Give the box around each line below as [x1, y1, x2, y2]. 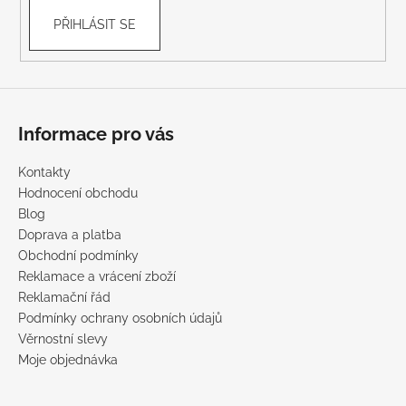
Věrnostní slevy [18, 331, 108, 346]
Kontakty [18, 164, 71, 179]
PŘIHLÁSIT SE [53, 17, 136, 33]
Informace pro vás [18, 122, 174, 145]
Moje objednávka [18, 352, 118, 367]
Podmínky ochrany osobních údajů [18, 310, 222, 325]
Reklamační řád [18, 289, 111, 304]
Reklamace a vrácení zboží [18, 268, 176, 284]
